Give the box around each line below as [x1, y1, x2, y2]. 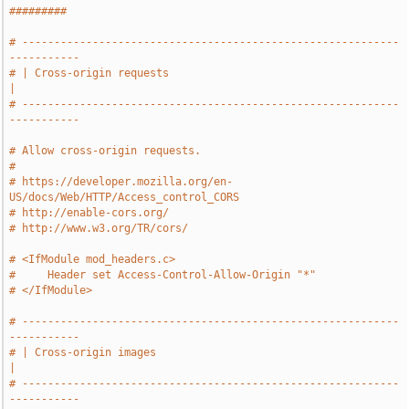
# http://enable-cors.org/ [9, 206, 170, 219]
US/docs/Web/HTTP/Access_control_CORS [9, 191, 240, 204]
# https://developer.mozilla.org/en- [9, 175, 234, 188]
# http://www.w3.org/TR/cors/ [9, 222, 189, 235]
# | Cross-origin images [9, 346, 157, 359]
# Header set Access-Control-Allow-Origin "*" [9, 268, 317, 281]
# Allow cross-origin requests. [9, 144, 202, 157]
